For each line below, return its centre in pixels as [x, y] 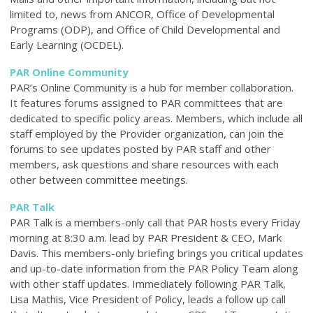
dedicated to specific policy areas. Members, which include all [156, 118]
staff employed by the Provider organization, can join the [147, 133]
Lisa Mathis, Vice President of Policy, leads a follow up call [148, 299]
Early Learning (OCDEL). [67, 44]
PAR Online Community [69, 72]
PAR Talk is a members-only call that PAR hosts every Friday [155, 222]
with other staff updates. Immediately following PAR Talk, [148, 283]
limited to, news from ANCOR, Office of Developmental [142, 14]
